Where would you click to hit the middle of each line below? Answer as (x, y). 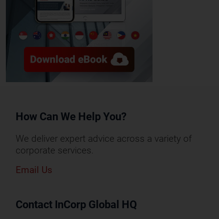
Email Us (34, 170)
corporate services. (55, 150)
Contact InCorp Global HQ (76, 204)
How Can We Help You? (71, 116)
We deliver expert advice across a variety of (104, 138)
